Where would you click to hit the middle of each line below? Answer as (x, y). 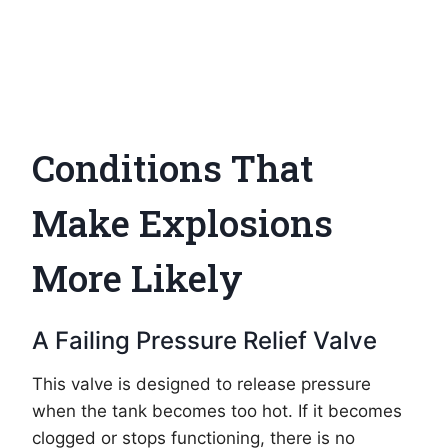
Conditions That (173, 167)
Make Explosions (182, 222)
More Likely (137, 277)
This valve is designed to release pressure (201, 384)
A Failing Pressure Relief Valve (204, 341)
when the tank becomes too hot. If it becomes (217, 411)
